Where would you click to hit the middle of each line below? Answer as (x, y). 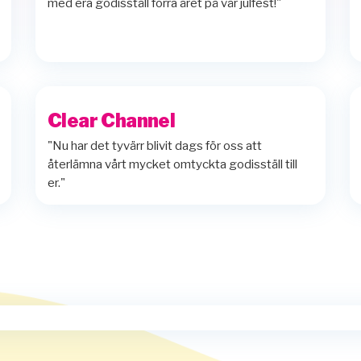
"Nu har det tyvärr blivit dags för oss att (155, 145)
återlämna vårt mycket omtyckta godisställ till (172, 164)
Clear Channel (112, 121)
